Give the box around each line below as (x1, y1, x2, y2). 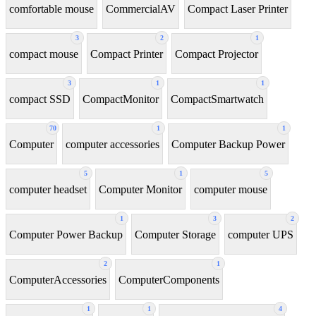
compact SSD (9, 92, 71, 105)
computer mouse (194, 183, 267, 195)
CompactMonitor (83, 92, 159, 105)
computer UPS (228, 228, 293, 241)
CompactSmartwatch (171, 92, 264, 105)
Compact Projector (175, 47, 258, 60)
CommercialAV (106, 2, 176, 15)
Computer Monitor (99, 183, 182, 195)
